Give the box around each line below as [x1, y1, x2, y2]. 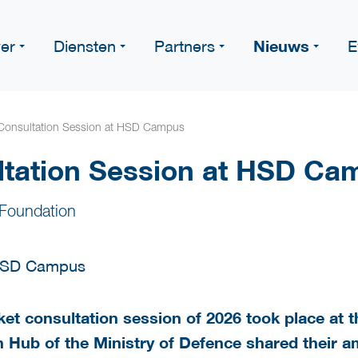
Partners [154, 36, 215, 55]
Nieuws [253, 35, 309, 56]
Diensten [54, 36, 116, 55]
